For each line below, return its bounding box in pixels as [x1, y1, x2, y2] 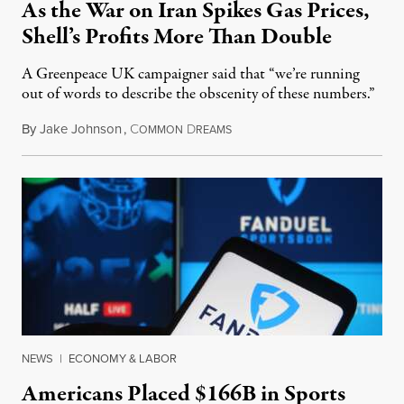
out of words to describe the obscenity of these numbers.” [22, 83, 375, 106]
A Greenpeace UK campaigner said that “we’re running [22, 63, 359, 87]
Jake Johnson [40, 119, 122, 139]
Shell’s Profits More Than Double [22, 21, 332, 54]
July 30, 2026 [231, 119, 303, 140]
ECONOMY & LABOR [69, 350, 177, 367]
